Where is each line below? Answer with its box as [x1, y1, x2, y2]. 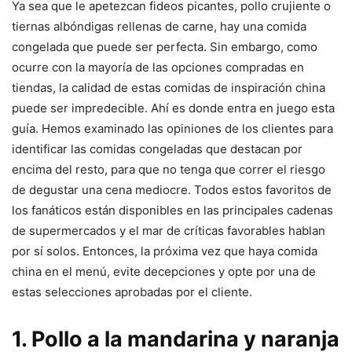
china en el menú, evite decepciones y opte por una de [12, 264, 316, 280]
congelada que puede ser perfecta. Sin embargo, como [12, 39, 317, 55]
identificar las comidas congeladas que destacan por [12, 141, 302, 157]
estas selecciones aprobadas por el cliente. [12, 284, 252, 300]
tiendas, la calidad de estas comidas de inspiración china [12, 80, 325, 96]
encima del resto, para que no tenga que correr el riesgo [12, 162, 325, 178]
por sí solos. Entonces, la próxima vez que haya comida [12, 244, 317, 259]
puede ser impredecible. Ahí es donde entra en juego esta [12, 101, 335, 116]
